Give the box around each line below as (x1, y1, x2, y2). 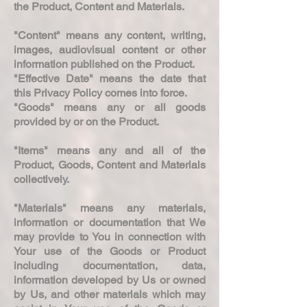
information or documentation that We (14, 215, 206, 229)
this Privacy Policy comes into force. (14, 86, 190, 99)
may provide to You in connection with (14, 230, 206, 243)
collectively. (14, 172, 72, 186)
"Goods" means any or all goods (14, 100, 206, 114)
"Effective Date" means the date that (14, 71, 206, 85)
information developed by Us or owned (14, 273, 206, 286)
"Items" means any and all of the (14, 143, 206, 157)
